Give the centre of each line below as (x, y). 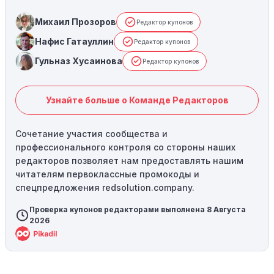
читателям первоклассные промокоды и (107, 174)
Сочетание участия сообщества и (91, 134)
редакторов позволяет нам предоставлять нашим (129, 161)
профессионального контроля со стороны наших (125, 147)
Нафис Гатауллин (74, 42)
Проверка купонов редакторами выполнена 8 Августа (138, 210)
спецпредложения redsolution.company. (105, 188)
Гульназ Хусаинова (79, 61)
